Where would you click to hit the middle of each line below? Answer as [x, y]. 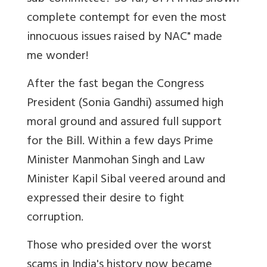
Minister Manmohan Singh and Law [116, 161]
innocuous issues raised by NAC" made [125, 38]
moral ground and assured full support [124, 123]
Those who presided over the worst [119, 246]
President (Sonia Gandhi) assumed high [125, 104]
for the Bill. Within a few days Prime [120, 142]
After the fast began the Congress [115, 85]
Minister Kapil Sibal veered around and [126, 180]
